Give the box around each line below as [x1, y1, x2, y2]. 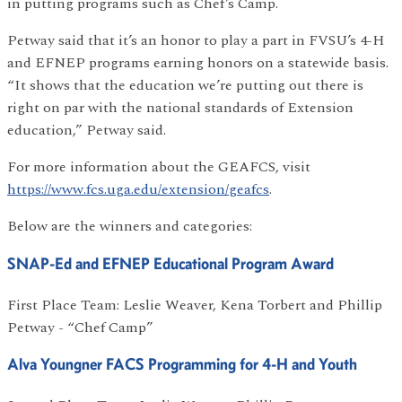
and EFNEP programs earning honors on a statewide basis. [7, 52, 389, 74]
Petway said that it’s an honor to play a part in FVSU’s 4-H [7, 30, 384, 51]
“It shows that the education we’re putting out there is [7, 74, 363, 96]
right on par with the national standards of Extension [7, 97, 354, 118]
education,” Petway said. [7, 119, 166, 141]
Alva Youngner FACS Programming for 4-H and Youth [7, 354, 357, 375]
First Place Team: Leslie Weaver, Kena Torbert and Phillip [7, 293, 382, 316]
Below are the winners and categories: [7, 215, 252, 237]
